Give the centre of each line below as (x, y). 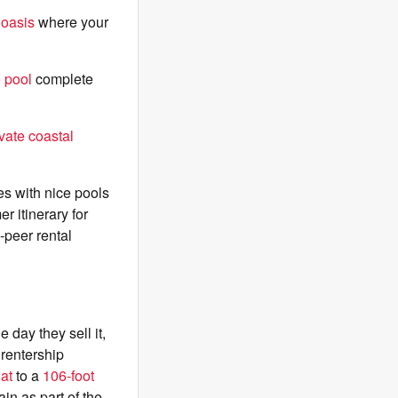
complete (63, 79)
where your (72, 22)
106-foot (68, 375)
